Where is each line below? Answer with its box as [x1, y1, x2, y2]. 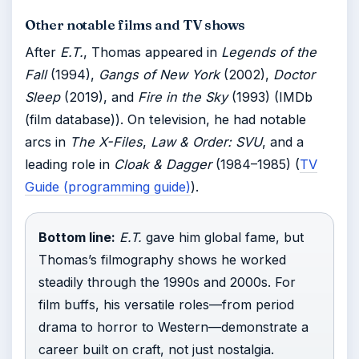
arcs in [25, 134, 70, 150]
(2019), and [60, 89, 138, 105]
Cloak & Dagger [114, 156, 212, 172]
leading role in [25, 156, 114, 172]
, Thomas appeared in [83, 44, 221, 60]
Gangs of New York [99, 67, 220, 83]
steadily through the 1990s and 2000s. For [38, 274, 296, 290]
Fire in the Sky [138, 89, 228, 105]
